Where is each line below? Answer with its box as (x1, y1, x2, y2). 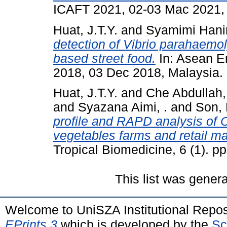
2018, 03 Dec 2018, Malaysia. (53, 65, 223, 80)
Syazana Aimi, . (78, 100, 167, 115)
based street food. (53, 51, 156, 65)
